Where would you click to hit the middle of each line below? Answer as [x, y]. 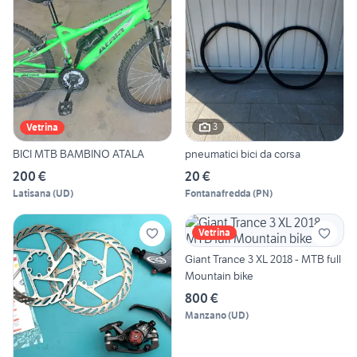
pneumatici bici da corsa [243, 153]
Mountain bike [219, 275]
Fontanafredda [218, 193]
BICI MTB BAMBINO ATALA [78, 153]
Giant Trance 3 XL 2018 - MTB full [263, 259]
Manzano [206, 315]
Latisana [32, 193]
